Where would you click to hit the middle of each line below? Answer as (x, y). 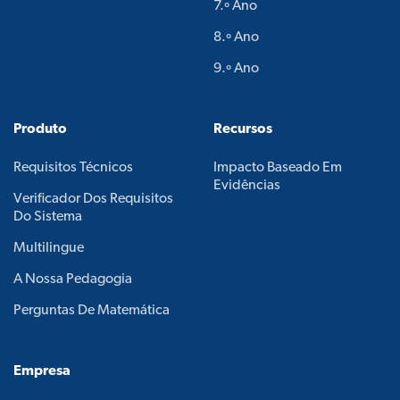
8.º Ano (236, 37)
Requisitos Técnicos (73, 168)
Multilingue (49, 248)
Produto (40, 129)
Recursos (243, 129)
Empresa (42, 371)
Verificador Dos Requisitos (93, 199)
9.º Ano (236, 69)
